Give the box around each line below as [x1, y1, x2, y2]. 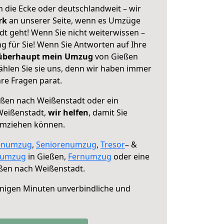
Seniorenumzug [36, 139, 96, 150]
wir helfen [48, 107, 88, 118]
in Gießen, [26, 151, 68, 162]
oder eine [111, 151, 149, 162]
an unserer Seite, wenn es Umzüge [9, 15, 140, 26]
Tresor [100, 139, 125, 150]
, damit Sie [88, 107, 127, 118]
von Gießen [93, 51, 138, 62]
